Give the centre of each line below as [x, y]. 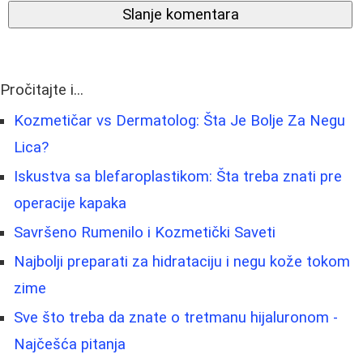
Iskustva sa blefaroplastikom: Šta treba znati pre [178, 176]
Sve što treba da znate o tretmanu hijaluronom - [176, 317]
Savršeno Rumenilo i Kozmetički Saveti [145, 232]
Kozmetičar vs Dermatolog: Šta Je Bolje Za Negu [179, 120]
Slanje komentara [180, 14]
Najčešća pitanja [70, 344]
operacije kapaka [70, 203]
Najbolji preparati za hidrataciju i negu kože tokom [182, 261]
